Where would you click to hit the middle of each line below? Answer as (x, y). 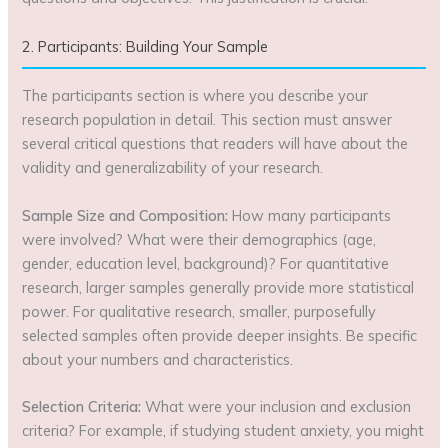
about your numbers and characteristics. (158, 359)
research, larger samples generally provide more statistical (218, 287)
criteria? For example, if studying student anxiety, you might (223, 431)
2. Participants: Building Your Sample (145, 47)
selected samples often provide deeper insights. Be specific (220, 335)
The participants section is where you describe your (195, 96)
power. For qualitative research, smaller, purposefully (199, 311)
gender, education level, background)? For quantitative (206, 263)
